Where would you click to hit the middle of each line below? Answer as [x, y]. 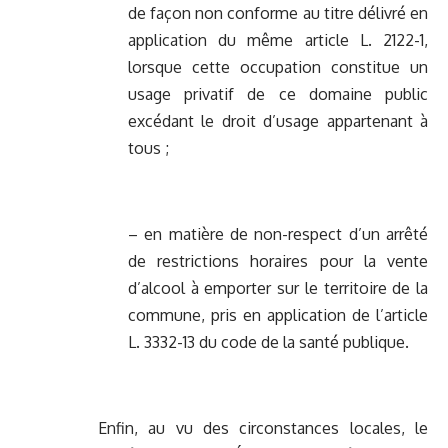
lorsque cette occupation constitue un [278, 67]
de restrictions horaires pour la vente [278, 261]
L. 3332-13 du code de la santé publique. [268, 342]
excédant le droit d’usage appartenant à [278, 121]
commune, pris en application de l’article [278, 315]
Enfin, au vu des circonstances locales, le [263, 428]
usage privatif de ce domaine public [278, 94]
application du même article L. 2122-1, [278, 40]
